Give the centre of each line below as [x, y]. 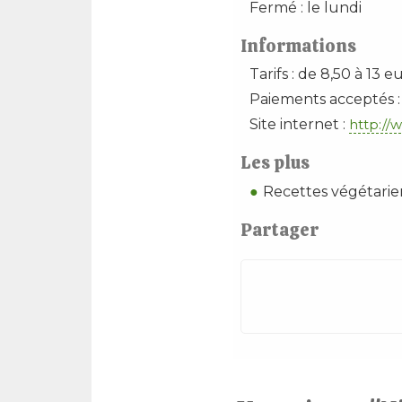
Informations [298, 46]
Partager [279, 230]
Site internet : [299, 124]
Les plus [275, 162]
